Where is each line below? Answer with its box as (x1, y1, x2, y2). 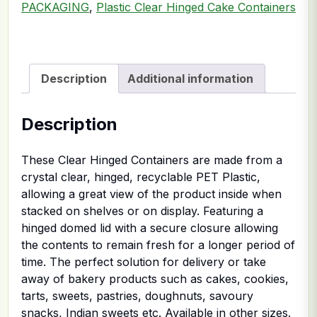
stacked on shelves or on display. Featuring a (21, 203, 263, 218)
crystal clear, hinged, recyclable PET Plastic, (21, 169, 260, 184)
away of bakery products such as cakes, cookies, (21, 271, 289, 286)
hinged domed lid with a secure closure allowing (21, 220, 278, 235)
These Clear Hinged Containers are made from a (21, 152, 282, 167)
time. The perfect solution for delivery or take (21, 254, 266, 269)
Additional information (127, 71, 253, 86)
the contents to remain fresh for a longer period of (21, 237, 295, 252)
